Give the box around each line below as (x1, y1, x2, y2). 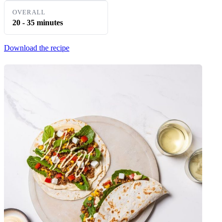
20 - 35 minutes (12, 18, 63, 27)
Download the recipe (4, 43, 69, 52)
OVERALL (12, 8, 46, 16)
